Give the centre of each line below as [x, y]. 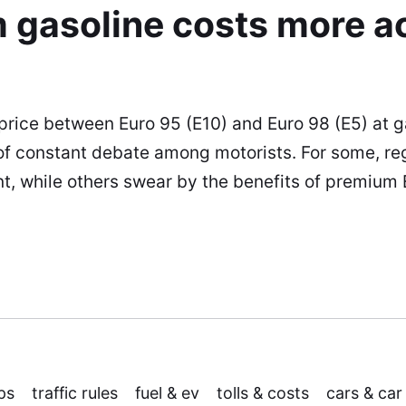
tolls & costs [263, 393]
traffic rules [74, 393]
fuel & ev [167, 393]
